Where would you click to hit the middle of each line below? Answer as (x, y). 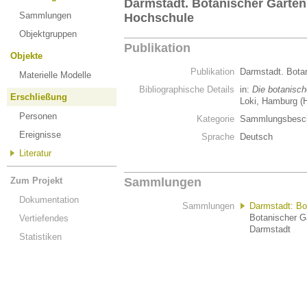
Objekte (26, 56)
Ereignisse (40, 135)
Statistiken (40, 237)
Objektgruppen (48, 34)
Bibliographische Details (187, 89)
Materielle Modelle (55, 75)
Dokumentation (49, 200)
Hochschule (159, 18)
